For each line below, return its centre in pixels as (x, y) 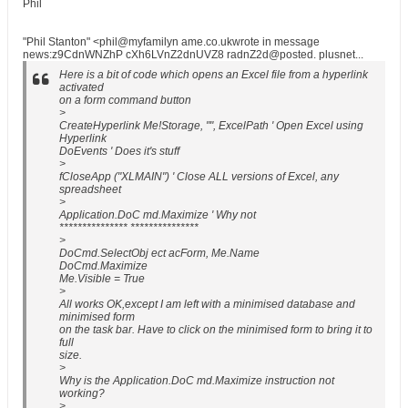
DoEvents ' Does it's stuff (119, 151)
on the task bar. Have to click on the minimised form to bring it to (216, 330)
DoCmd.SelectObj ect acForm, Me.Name (159, 253)
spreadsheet (90, 189)
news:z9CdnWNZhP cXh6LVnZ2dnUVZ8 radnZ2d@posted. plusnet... (193, 55)
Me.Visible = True (102, 279)
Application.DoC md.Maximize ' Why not (158, 215)
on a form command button (125, 100)
